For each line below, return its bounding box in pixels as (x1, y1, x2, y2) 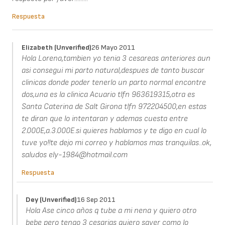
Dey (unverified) (26, 195, 77, 204)
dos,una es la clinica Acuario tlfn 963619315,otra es (21, 89, 195, 99)
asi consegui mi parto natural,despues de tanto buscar (21, 65, 204, 75)
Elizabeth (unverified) (21, 43, 91, 52)
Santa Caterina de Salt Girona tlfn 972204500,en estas (21, 101, 206, 111)
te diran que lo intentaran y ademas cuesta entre (21, 114, 188, 124)
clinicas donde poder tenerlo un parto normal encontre (21, 77, 206, 87)
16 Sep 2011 (77, 195, 116, 204)
